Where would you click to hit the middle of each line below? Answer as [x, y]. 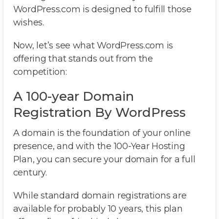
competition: [40, 72]
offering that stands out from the [83, 59]
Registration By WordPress [99, 113]
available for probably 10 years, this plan [98, 209]
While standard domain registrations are [100, 196]
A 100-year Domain [73, 97]
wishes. [28, 23]
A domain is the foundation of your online [102, 133]
